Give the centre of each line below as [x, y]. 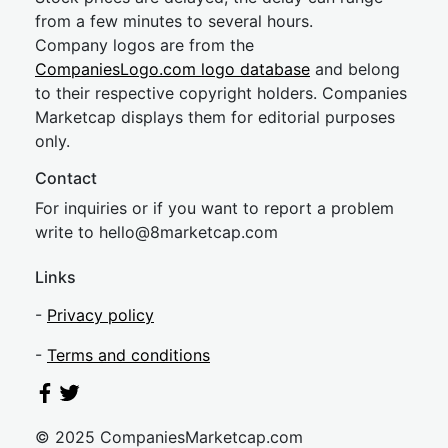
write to [67, 232]
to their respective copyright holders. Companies [221, 93]
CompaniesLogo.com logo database [172, 69]
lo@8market [167, 232]
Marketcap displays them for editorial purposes [215, 117]
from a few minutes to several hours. [174, 21]
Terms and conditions [128, 355]
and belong [355, 69]
